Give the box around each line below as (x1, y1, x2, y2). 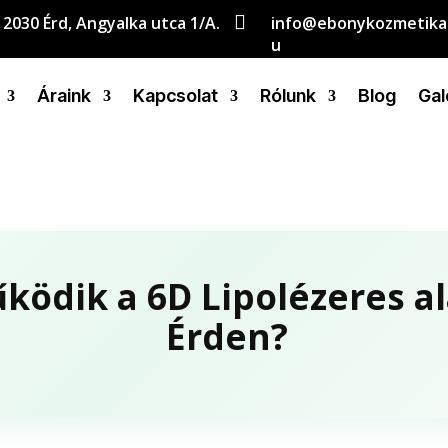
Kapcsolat (132, 85, 218, 106)
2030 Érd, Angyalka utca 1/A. (2, 12, 220, 34)
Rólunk (259, 85, 316, 106)
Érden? (166, 312, 288, 360)
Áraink (36, 85, 91, 106)
